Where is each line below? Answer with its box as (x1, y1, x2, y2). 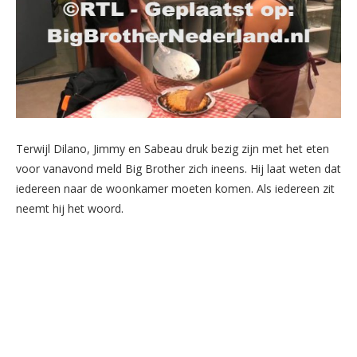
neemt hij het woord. (16, 201, 124, 217)
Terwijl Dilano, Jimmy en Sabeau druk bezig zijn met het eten (16, 141, 329, 157)
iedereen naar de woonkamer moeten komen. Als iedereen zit (16, 181, 335, 197)
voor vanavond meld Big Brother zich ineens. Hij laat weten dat (16, 161, 341, 177)
